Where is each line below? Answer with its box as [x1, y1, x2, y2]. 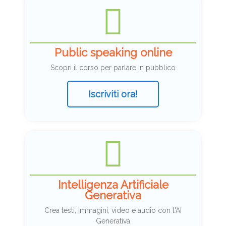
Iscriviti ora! [88, 88, 138, 99]
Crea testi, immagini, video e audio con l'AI [44, 206, 182, 215]
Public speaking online [54, 45, 172, 59]
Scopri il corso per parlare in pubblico [50, 63, 176, 72]
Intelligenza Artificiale [58, 178, 168, 192]
